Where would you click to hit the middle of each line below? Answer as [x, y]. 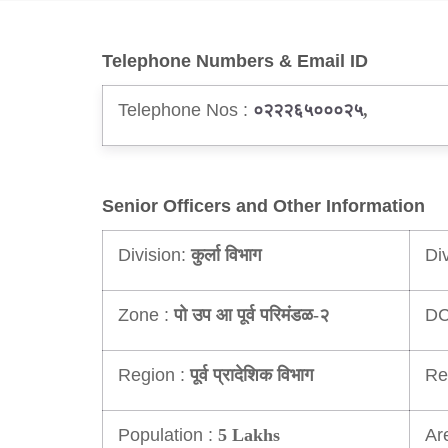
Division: [152, 255]
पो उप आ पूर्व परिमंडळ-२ [251, 315]
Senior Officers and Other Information [263, 206]
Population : [165, 435]
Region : [151, 375]
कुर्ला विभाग [226, 255]
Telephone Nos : [183, 110]
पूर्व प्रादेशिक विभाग [251, 375]
